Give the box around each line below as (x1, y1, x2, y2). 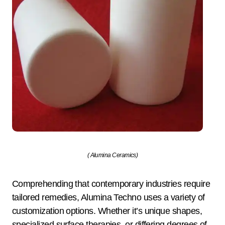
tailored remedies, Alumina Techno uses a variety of (12, 192, 205, 203)
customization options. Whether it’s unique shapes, (12, 206, 202, 216)
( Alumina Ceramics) (87, 152, 138, 159)
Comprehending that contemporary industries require (12, 179, 210, 189)
